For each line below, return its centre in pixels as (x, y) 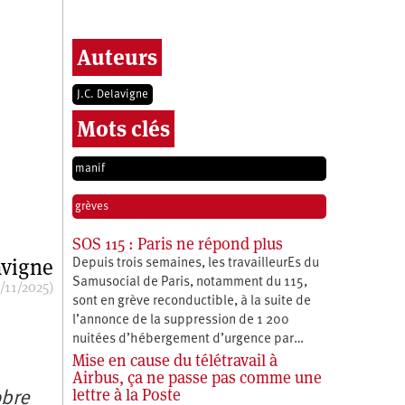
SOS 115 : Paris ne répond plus (177, 243)
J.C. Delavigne (112, 94)
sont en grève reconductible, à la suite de (191, 301)
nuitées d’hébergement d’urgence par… (188, 339)
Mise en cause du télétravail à (174, 360)
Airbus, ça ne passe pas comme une (197, 377)
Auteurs (117, 57)
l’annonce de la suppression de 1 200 (180, 320)
